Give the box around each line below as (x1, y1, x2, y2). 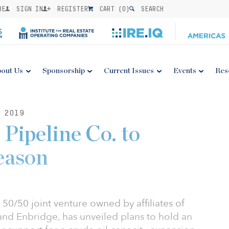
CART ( (96, 5, 122, 13)
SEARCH (137, 5, 164, 13)
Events (173, 67, 196, 75)
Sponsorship (42, 67, 85, 75)
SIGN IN (12, 5, 43, 13)
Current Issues (104, 67, 154, 75)
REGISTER (53, 5, 88, 13)
